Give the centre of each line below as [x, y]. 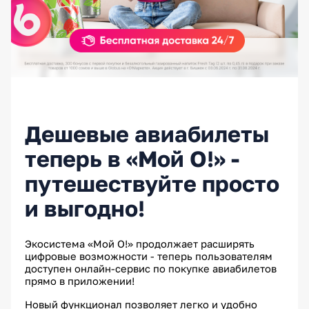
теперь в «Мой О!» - [132, 159]
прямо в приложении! [81, 281]
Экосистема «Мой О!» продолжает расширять [140, 244]
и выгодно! [85, 209]
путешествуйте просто [152, 184]
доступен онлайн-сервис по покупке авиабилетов [151, 269]
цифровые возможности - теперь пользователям [149, 257]
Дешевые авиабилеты [147, 134]
